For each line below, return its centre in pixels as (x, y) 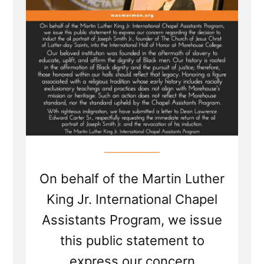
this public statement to (132, 241)
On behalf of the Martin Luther (132, 179)
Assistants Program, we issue (132, 220)
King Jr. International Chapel (132, 199)
